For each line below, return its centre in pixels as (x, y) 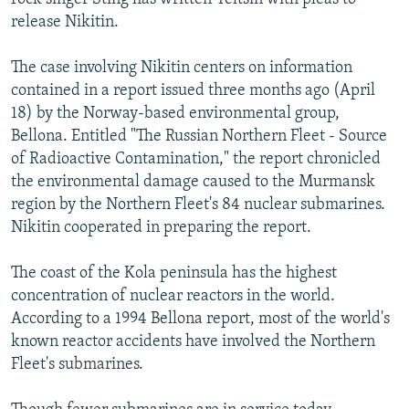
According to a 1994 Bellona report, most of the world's (200, 319)
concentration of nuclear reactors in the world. (173, 296)
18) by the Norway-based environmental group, (175, 113)
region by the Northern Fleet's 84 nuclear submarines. (198, 204)
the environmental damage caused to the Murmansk (193, 182)
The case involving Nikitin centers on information (182, 68)
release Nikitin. (65, 22)
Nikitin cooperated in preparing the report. (161, 227)
